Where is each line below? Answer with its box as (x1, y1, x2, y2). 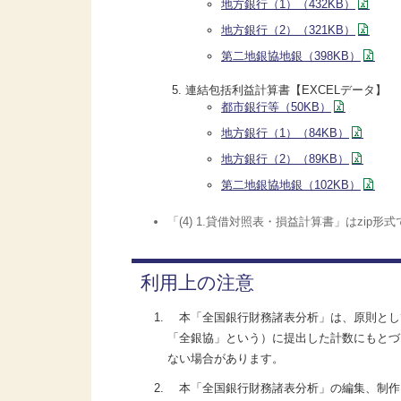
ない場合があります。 (167, 351, 284, 365)
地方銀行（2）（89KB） (221, 151, 349, 166)
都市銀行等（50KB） (221, 99, 331, 114)
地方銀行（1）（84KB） (221, 125, 349, 140)
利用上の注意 (141, 271, 254, 293)
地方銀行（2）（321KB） (221, 22, 355, 37)
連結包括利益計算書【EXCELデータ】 (185, 82, 387, 97)
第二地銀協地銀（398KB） (221, 48, 361, 63)
